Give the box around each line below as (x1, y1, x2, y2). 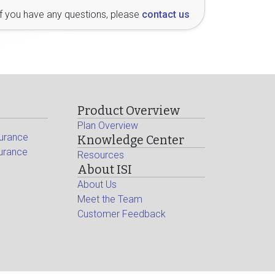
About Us (77, 179, 117, 190)
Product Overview (77, 104, 180, 118)
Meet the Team (77, 193, 143, 205)
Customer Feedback (77, 208, 166, 220)
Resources (77, 149, 125, 161)
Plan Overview (77, 120, 139, 131)
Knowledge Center (77, 133, 185, 147)
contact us (142, 9, 190, 20)
